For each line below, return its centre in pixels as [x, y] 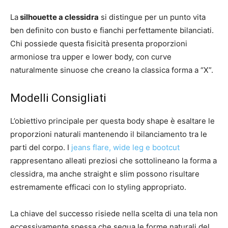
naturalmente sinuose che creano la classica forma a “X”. [112, 70]
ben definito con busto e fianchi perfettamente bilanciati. [112, 30]
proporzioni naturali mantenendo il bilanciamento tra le [109, 134]
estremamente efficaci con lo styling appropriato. [98, 187]
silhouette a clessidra [59, 17]
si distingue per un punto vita [152, 17]
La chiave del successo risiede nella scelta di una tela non [114, 213]
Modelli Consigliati [58, 98]
